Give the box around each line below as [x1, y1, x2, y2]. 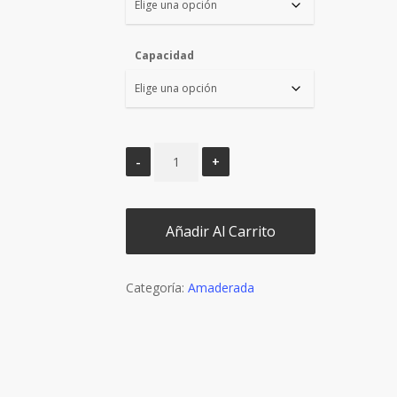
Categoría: [125, 279, 188, 296]
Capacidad [134, 48, 194, 63]
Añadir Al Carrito [165, 222, 276, 241]
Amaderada [187, 279, 254, 296]
